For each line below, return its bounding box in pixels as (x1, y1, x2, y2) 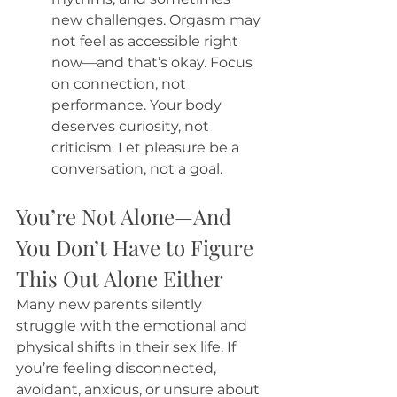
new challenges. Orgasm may (51, 12, 264, 29)
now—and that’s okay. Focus (51, 54, 256, 72)
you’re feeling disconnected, (16, 360, 220, 378)
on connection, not (51, 75, 190, 93)
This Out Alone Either (16, 264, 223, 293)
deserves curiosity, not (51, 118, 213, 136)
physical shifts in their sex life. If (16, 339, 239, 356)
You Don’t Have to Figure (16, 233, 259, 262)
